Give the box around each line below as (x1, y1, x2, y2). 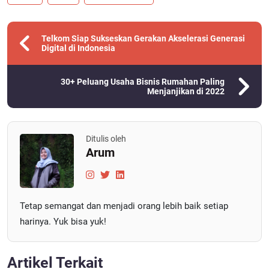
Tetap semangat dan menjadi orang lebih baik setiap (20, 201, 228, 211)
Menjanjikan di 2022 (147, 86, 225, 96)
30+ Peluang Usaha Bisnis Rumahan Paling (60, 77, 225, 86)
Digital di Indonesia (41, 43, 116, 53)
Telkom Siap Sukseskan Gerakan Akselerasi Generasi (41, 34, 246, 43)
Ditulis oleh (86, 134, 126, 144)
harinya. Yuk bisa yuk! (20, 216, 106, 227)
